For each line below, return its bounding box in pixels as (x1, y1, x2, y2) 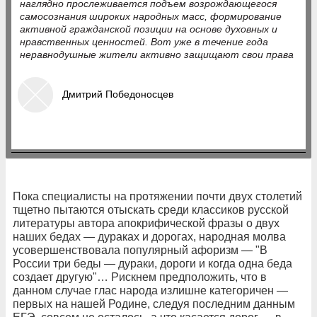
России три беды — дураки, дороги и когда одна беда (13, 257, 292, 270)
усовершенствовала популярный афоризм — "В (13, 243, 267, 256)
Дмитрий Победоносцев (62, 88, 173, 100)
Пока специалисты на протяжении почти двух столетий (13, 190, 302, 202)
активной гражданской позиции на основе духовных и (20, 23, 277, 35)
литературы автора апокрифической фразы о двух (13, 217, 279, 229)
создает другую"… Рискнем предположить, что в (13, 270, 267, 283)
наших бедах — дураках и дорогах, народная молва (13, 230, 286, 243)
